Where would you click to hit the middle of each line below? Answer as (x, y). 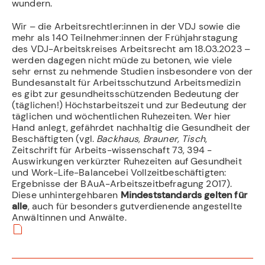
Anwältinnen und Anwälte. (69, 217)
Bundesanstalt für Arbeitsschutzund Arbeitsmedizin (126, 82)
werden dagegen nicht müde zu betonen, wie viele (122, 60)
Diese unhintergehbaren (66, 195)
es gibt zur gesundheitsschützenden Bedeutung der (126, 93)
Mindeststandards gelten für (184, 195)
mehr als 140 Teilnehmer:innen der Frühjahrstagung (125, 37)
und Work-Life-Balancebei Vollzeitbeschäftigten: (119, 172)
